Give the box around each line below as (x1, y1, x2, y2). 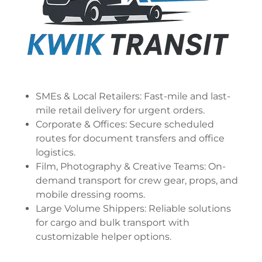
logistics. (35, 147, 75, 158)
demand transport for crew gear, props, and (35, 175, 238, 187)
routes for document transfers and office (35, 133, 225, 144)
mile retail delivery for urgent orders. (35, 105, 205, 116)
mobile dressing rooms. (35, 189, 145, 201)
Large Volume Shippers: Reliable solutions (35, 203, 231, 215)
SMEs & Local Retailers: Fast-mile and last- (35, 91, 230, 102)
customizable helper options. (35, 231, 171, 243)
